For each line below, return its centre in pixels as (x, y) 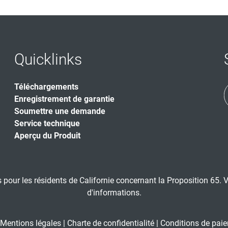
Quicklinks (48, 59)
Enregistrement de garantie (64, 99)
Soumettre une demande (60, 111)
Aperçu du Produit (47, 136)
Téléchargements (46, 87)
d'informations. (114, 193)
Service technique (47, 123)
